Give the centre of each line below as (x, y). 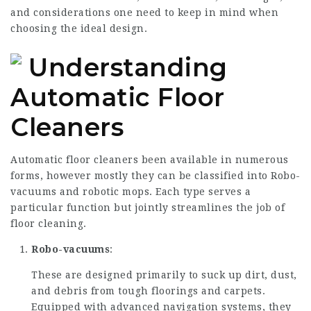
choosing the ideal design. (79, 28)
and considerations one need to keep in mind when (144, 12)
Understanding (128, 67)
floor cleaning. (49, 224)
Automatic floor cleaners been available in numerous (150, 160)
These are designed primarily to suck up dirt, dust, (164, 275)
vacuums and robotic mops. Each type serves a (131, 192)
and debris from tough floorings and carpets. (148, 291)
